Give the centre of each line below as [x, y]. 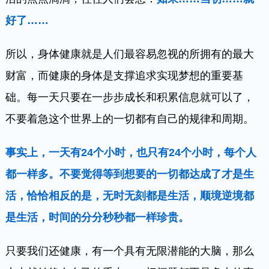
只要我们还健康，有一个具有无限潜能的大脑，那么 [130, 251]
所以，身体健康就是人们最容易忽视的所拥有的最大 [130, 54]
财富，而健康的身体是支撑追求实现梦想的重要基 [125, 75]
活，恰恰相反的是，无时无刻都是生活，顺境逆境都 [130, 195]
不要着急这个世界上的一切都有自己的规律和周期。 [130, 119]
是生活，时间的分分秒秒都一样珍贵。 [98, 217]
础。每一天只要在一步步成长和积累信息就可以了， [130, 97]
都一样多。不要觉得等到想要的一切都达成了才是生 [130, 174]
